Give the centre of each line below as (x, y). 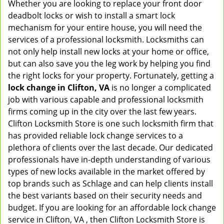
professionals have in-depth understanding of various (109, 159)
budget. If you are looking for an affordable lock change (112, 207)
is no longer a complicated (160, 87)
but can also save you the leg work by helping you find (109, 63)
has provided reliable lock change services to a (95, 135)
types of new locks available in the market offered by (106, 171)
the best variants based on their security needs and (105, 195)
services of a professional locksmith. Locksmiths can (106, 39)
